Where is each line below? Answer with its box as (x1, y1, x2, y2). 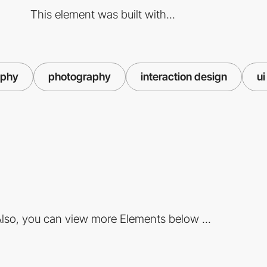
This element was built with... (30, 7, 175, 21)
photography (48, 70, 111, 83)
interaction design (141, 70, 227, 83)
